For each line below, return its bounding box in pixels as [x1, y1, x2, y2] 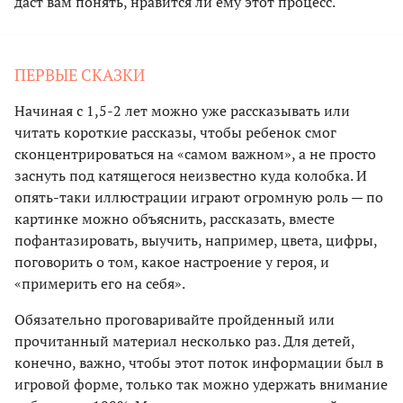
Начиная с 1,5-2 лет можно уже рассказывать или [14, 100, 350, 121]
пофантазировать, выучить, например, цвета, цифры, [14, 229, 377, 250]
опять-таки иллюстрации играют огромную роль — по [14, 186, 383, 207]
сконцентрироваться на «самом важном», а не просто [14, 143, 376, 164]
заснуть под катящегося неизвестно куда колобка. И [14, 165, 367, 185]
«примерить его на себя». [14, 273, 185, 293]
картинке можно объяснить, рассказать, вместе [14, 208, 335, 228]
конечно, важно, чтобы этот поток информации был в [14, 352, 383, 372]
